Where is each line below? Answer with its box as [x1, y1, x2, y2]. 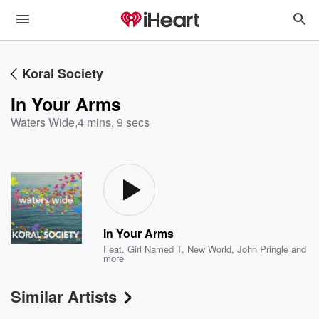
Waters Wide [11, 114, 75, 130]
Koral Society [22, 64, 103, 83]
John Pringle [237, 242, 289, 256]
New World [187, 242, 232, 256]
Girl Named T [127, 242, 182, 256]
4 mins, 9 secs [78, 114, 150, 130]
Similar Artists [11, 285, 117, 308]
